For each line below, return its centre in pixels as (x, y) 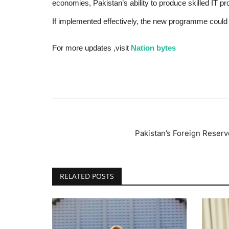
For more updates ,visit (90, 48)
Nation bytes (153, 48)
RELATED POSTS (87, 176)
